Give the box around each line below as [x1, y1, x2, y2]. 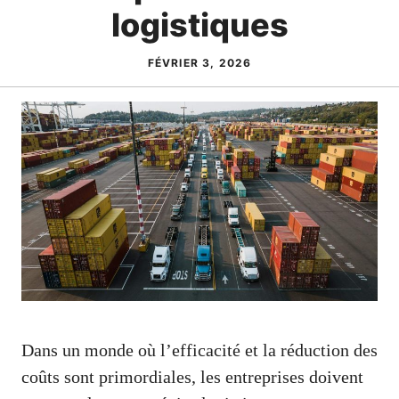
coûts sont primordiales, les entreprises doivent [21, 367, 363, 387]
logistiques [110, 5, 289, 45]
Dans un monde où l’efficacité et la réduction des [21, 340, 378, 361]
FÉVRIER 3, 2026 [147, 56, 252, 69]
